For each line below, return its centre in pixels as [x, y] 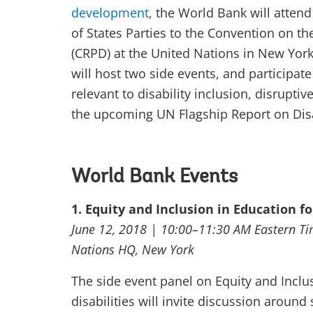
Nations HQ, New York [133, 249]
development [110, 13]
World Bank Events [154, 177]
